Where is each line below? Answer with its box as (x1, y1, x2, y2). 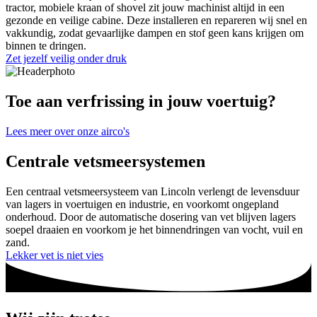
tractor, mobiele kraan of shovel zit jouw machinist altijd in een (6, 1, 284, 14)
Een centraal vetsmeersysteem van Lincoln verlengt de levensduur (6, 185, 299, 197)
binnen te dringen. (6, 40, 86, 52)
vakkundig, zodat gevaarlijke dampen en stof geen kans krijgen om (6, 27, 304, 40)
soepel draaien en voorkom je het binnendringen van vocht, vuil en (6, 223, 303, 236)
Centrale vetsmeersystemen (6, 151, 205, 171)
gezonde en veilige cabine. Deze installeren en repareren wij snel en (6, 14, 307, 27)
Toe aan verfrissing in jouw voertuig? (6, 92, 276, 110)
